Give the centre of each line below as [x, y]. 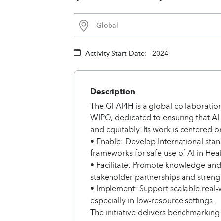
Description [113, 91]
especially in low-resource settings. [152, 200]
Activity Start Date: [116, 53]
